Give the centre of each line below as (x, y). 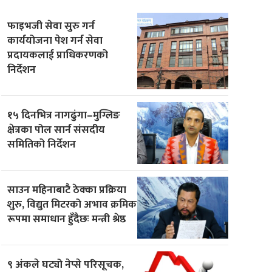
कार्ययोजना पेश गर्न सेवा (55, 40)
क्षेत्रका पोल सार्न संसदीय (56, 129)
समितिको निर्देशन (42, 144)
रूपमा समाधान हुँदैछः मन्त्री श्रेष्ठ (67, 219)
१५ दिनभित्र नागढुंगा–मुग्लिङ (64, 115)
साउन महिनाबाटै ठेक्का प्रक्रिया (67, 189)
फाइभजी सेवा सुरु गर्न (51, 25)
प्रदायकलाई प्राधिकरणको (58, 55)
